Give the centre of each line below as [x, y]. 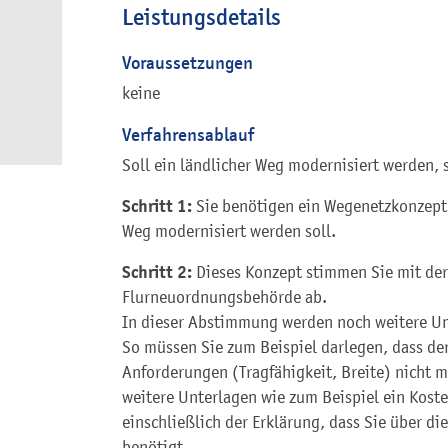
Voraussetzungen [187, 62]
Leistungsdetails [201, 16]
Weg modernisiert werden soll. [229, 230]
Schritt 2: [159, 271]
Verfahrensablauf [188, 134]
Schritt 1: [159, 205]
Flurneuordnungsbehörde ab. [224, 296]
